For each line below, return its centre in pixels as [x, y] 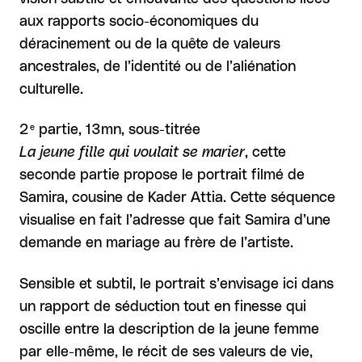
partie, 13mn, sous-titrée [118, 130]
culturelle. [51, 89]
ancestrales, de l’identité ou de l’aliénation [158, 67]
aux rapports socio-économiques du [139, 21]
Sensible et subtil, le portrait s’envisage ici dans [177, 284]
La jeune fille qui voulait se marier [132, 153]
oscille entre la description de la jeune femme [169, 329]
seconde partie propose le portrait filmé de [162, 176]
